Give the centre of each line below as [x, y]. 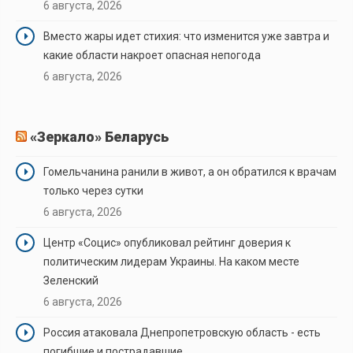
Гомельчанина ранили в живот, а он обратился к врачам [190, 171]
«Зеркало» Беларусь [99, 136]
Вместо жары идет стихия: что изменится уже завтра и [186, 36]
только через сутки [93, 190]
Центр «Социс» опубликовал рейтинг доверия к [167, 242]
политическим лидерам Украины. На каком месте [171, 261]
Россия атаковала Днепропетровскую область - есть [182, 332]
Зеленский [71, 280]
